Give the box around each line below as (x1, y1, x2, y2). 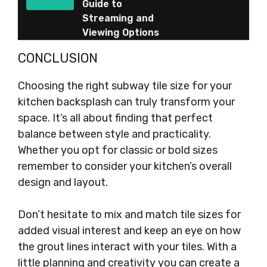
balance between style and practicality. (18, 128, 211, 141)
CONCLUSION (18, 50, 98, 66)
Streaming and (82, 13, 154, 24)
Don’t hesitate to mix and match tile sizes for (18, 208, 241, 221)
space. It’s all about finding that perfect (18, 111, 213, 125)
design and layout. (18, 176, 108, 189)
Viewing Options (82, 27, 159, 38)
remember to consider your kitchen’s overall (18, 160, 232, 173)
